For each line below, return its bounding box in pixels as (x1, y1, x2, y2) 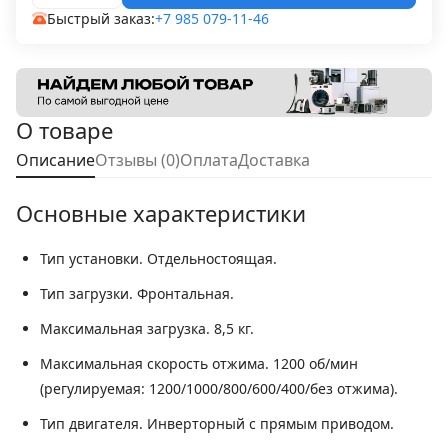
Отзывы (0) (95, 149, 180, 172)
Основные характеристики (16, 198, 306, 229)
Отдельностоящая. (143, 249, 277, 269)
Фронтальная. (133, 284, 234, 304)
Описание (16, 149, 95, 172)
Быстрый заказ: (46, 8, 155, 28)
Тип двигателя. (40, 414, 143, 434)
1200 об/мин (269, 354, 358, 374)
